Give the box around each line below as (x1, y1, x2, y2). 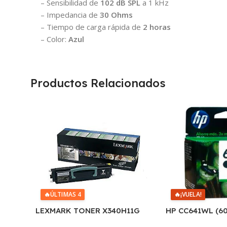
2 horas (143, 21, 171, 32)
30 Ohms (100, 9, 133, 20)
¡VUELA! (180, 190, 202, 199)
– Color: (41, 33, 68, 44)
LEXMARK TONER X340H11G (35, 205, 140, 215)
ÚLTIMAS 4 (50, 190, 82, 199)
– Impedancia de (41, 9, 100, 20)
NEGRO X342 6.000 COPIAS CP (35, 216, 152, 226)
